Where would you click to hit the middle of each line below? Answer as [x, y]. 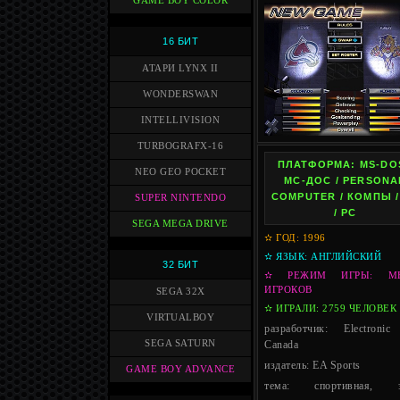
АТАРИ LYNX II [180, 68]
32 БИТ [180, 264]
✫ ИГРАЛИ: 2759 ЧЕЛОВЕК [330, 308]
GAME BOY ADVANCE [180, 369]
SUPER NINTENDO [180, 198]
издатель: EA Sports [312, 365]
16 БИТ [180, 41]
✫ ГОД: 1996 [295, 238]
